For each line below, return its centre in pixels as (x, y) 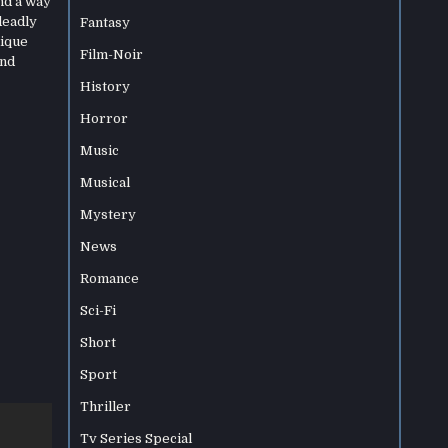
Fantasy (105, 22)
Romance (110, 278)
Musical (105, 182)
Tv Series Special (136, 438)
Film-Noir (112, 54)
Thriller (106, 406)
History (105, 86)
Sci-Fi (98, 310)
